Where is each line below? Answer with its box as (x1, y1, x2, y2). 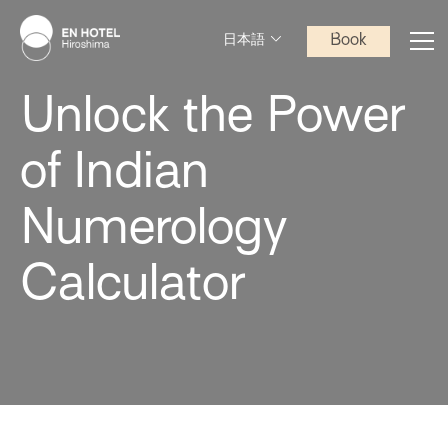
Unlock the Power (20, 94, 405, 143)
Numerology (20, 206, 287, 255)
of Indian (20, 150, 209, 199)
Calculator (20, 262, 245, 311)
